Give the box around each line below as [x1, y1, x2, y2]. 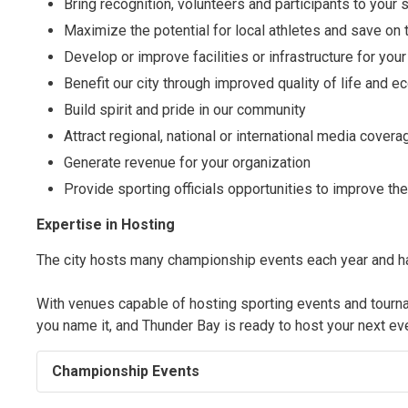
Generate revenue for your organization [64, 154, 311, 172]
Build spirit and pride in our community [64, 101, 307, 119]
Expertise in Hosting [36, 216, 176, 234]
